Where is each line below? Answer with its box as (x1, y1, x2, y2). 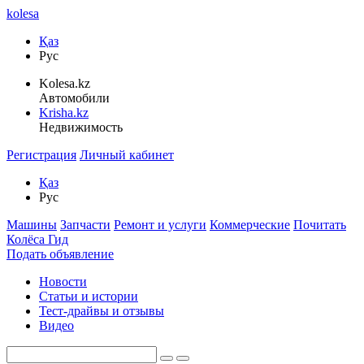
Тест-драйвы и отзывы (39, 304, 164, 318)
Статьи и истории (39, 289, 138, 303)
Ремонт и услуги (114, 218, 206, 232)
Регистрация (6, 148, 76, 162)
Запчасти (60, 218, 110, 232)
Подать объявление (6, 247, 114, 261)
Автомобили (39, 91, 110, 105)
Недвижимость (39, 120, 123, 134)
